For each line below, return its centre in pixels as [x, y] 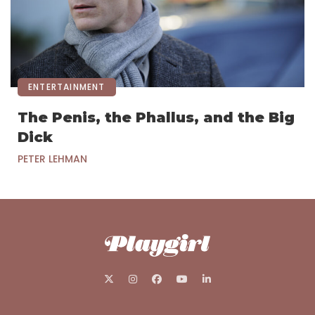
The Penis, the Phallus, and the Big [156, 118]
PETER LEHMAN [52, 159]
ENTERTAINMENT [67, 87]
